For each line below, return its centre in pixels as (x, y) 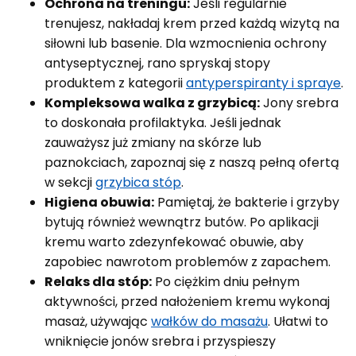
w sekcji (70, 182)
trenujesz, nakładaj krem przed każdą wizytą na (192, 23)
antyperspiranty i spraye (263, 83)
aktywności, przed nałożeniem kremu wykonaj (187, 301)
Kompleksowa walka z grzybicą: (152, 103)
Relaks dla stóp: (98, 281)
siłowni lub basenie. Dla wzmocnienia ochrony (186, 43)
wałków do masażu (209, 321)
